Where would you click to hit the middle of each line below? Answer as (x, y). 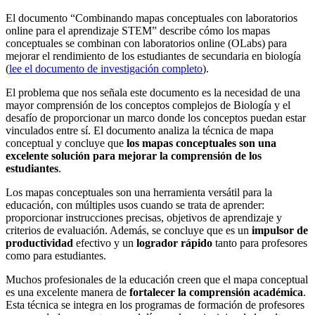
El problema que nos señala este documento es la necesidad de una (153, 93)
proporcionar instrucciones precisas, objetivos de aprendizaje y (144, 218)
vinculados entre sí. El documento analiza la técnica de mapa (140, 131)
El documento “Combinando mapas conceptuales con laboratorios (152, 18)
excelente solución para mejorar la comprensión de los (134, 156)
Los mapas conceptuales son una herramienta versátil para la (139, 193)
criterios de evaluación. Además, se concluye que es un (129, 231)
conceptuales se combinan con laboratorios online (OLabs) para (146, 44)
